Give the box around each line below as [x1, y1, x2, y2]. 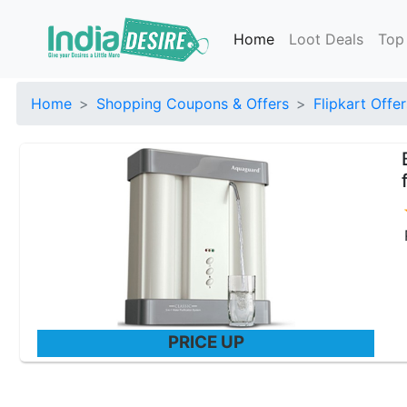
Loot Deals [289, 30, 364, 48]
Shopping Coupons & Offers [96, 94, 289, 113]
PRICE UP [167, 332, 244, 352]
